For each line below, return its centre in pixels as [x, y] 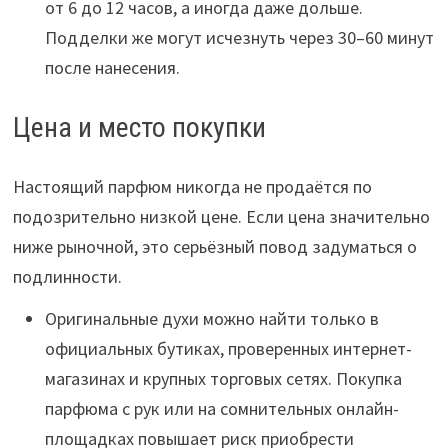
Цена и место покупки [139, 127]
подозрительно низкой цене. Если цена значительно [221, 216]
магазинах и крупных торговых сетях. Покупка [223, 378]
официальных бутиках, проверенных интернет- [228, 348]
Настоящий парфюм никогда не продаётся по [192, 186]
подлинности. [67, 276]
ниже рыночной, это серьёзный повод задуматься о [214, 246]
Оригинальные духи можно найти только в [211, 318]
